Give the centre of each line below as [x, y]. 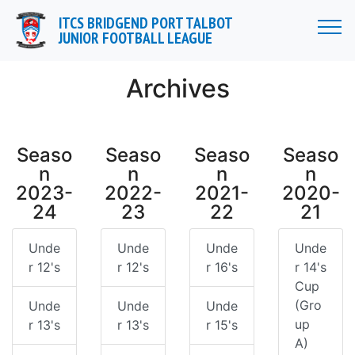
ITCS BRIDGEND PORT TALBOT [146, 23]
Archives [177, 88]
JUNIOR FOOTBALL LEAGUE [136, 38]
